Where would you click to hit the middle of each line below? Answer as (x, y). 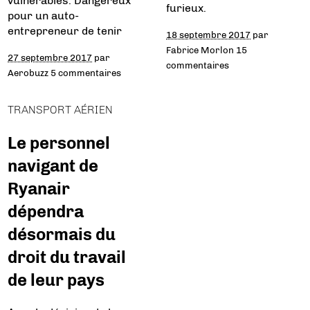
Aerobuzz (28, 73)
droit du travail (67, 257)
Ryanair (39, 189)
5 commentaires (86, 73)
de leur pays (56, 280)
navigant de (53, 166)
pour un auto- (44, 16)
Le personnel (59, 143)
